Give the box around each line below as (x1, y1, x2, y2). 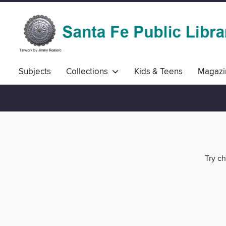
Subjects (19, 66, 51, 77)
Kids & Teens (134, 66, 183, 77)
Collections (66, 66, 112, 77)
